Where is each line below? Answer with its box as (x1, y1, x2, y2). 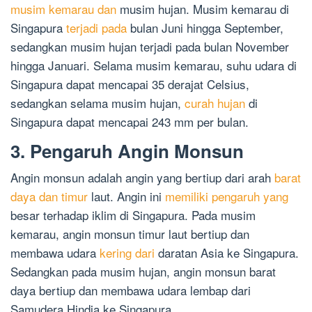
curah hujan (185, 94, 245, 112)
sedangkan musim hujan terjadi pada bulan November (10, 38, 289, 56)
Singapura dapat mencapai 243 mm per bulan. (10, 113, 249, 131)
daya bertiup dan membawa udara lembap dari (10, 281, 251, 299)
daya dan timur (10, 187, 88, 205)
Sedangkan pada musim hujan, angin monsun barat (10, 263, 276, 281)
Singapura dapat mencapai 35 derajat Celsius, (10, 75, 249, 93)
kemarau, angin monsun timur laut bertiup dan (10, 225, 249, 243)
